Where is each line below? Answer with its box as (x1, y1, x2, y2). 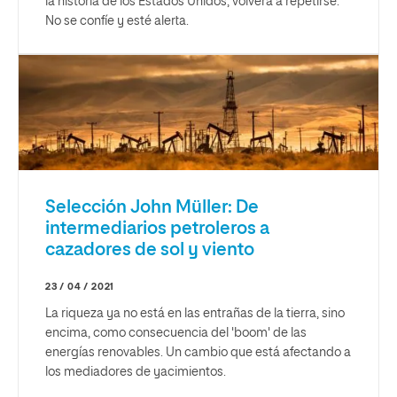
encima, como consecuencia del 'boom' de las (45, 326, 307, 339)
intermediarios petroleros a (45, 219, 269, 237)
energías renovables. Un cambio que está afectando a (45, 346, 351, 359)
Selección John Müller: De (45, 198, 259, 216)
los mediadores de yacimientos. (45, 365, 226, 378)
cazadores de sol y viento (45, 240, 254, 259)
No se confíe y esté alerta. (45, 14, 189, 27)
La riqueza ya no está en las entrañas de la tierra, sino (45, 307, 345, 320)
